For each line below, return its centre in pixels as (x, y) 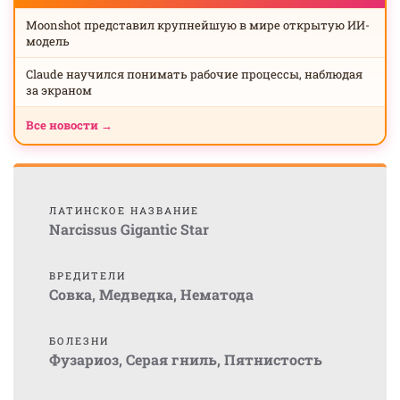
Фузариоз (84, 359)
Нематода (217, 294)
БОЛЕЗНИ (79, 341)
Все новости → (69, 125)
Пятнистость (273, 359)
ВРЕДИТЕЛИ (87, 275)
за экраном (59, 90)
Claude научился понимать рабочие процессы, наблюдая (194, 74)
